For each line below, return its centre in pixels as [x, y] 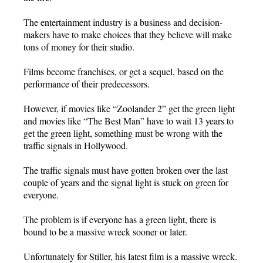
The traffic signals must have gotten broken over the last [126, 170]
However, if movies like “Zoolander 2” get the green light [129, 109]
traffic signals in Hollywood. [76, 146]
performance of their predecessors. [87, 84]
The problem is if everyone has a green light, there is [120, 220]
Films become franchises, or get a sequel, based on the [124, 72]
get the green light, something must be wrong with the [123, 133]
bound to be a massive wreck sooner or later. [105, 232]
